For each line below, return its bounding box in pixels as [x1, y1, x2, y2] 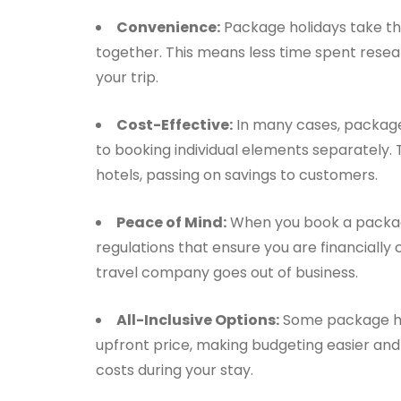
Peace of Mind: [116, 212, 226, 233]
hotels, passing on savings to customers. [96, 165, 378, 185]
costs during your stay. [96, 360, 253, 380]
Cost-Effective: [116, 115, 233, 135]
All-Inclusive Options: [116, 310, 279, 330]
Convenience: [116, 17, 220, 38]
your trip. [96, 67, 158, 88]
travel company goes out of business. [96, 262, 358, 283]
